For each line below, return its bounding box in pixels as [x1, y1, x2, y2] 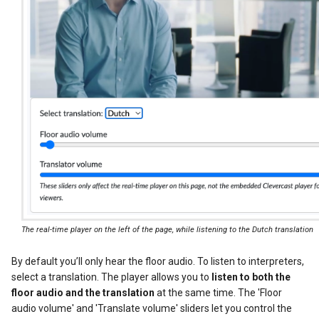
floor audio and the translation [11, 287, 155, 299]
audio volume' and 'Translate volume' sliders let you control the [11, 303, 292, 315]
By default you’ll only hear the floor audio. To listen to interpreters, [11, 256, 304, 268]
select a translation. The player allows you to [11, 271, 211, 283]
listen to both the [211, 271, 291, 283]
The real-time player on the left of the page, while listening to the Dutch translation [21, 225, 313, 235]
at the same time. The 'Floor [155, 287, 282, 299]
